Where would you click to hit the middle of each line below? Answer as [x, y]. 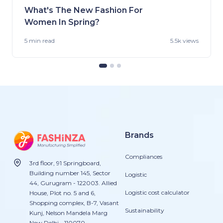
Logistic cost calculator [158, 192]
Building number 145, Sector [70, 173]
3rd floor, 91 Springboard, [65, 163]
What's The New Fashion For [84, 10]
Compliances [144, 156]
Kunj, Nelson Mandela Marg [68, 213]
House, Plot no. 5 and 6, [62, 193]
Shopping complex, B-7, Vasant [74, 203]
